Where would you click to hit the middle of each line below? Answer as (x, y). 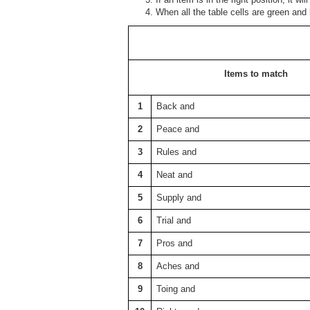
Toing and (176, 289)
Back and (175, 106)
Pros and (174, 243)
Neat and (174, 175)
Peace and (178, 129)
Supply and (179, 198)
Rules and (176, 152)
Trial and (174, 220)
